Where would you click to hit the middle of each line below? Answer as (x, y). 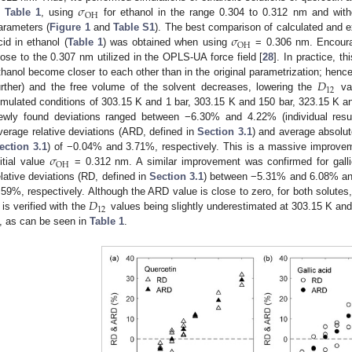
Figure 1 (70, 27)
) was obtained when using (167, 42)
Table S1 (134, 27)
